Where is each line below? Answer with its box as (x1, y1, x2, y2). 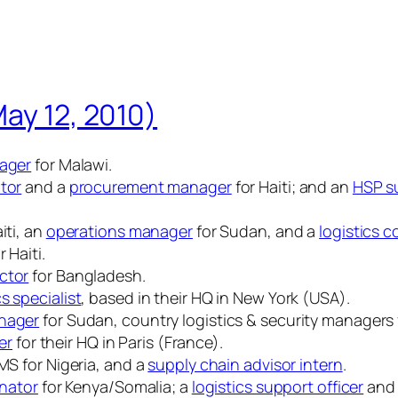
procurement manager (68, 176, 232, 198)
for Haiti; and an (231, 176, 353, 198)
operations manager (45, 220, 193, 243)
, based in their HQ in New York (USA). (81, 287, 350, 309)
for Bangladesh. (28, 265, 146, 287)
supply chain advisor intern (147, 354, 343, 376)
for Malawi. (31, 154, 113, 176)
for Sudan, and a (192, 220, 320, 243)
